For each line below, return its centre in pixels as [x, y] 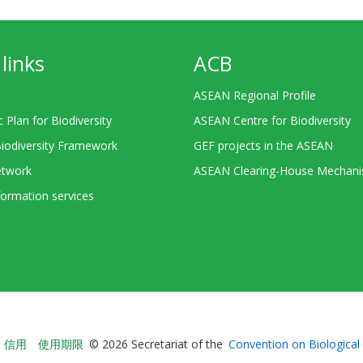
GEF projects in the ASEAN [263, 145]
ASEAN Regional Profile [255, 95]
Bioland [215, 346]
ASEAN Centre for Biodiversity [272, 120]
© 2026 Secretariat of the [156, 344]
